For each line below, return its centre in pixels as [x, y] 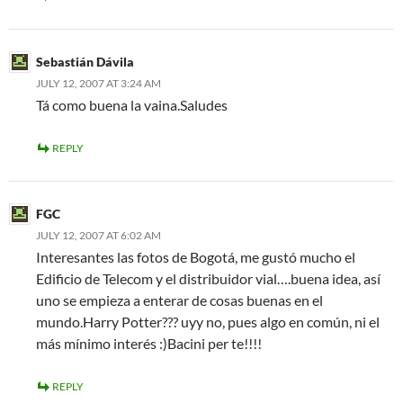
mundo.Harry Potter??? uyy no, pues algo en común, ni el [208, 322]
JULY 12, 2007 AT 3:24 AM [99, 83]
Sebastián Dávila [85, 62]
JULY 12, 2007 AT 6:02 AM [99, 235]
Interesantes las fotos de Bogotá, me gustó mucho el [196, 257]
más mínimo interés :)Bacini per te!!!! [149, 343]
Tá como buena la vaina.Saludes [132, 105]
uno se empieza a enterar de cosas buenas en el [179, 300]
